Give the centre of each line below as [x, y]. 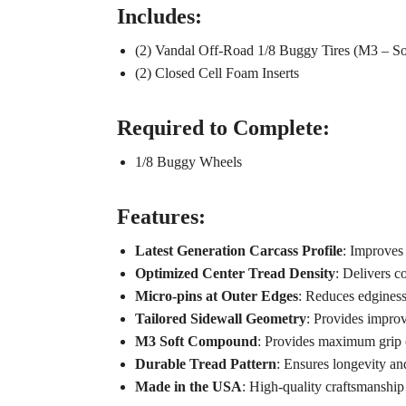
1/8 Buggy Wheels [188, 162]
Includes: [159, 17]
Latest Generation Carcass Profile [238, 251]
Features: [161, 217]
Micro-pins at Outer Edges [216, 296]
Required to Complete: [223, 128]
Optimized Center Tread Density [235, 274]
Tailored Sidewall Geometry [220, 319]
